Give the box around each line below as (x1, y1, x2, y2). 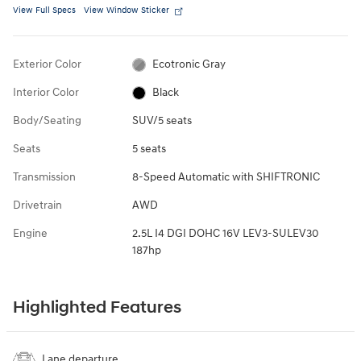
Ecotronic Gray (152, 57, 226, 72)
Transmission (13, 170, 76, 185)
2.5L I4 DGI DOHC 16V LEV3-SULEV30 (131, 226, 319, 241)
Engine (13, 226, 48, 241)
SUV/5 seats (131, 114, 192, 128)
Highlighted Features (13, 297, 181, 319)
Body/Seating (13, 114, 81, 128)
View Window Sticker (84, 5, 169, 16)
